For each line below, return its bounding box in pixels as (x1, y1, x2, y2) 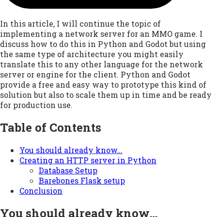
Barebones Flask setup (39, 175, 125, 186)
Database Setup (39, 165, 97, 175)
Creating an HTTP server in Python (19, 155, 156, 165)
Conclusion (19, 185, 62, 196)
